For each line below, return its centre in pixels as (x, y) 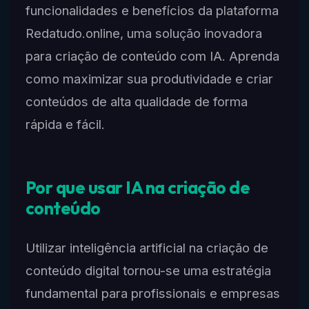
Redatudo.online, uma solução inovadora (143, 33)
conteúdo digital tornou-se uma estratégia (148, 270)
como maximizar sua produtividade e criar (149, 78)
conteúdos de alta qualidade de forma (136, 101)
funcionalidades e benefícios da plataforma (152, 10)
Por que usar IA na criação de (138, 188)
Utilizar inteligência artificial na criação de (147, 247)
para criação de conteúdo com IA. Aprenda (152, 56)
